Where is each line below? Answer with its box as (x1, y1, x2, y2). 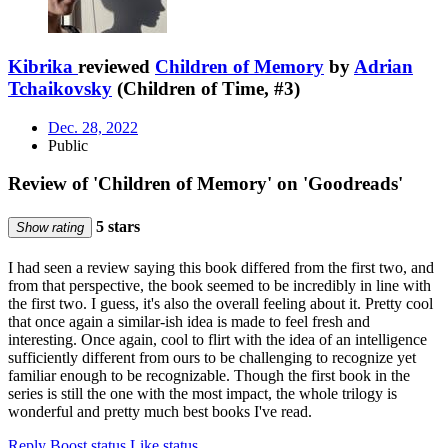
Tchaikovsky (8, 78, 112, 100)
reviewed (78, 56, 155, 78)
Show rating (16, 219, 84, 235)
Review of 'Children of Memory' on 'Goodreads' (8, 173, 403, 195)
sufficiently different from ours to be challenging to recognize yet (8, 349, 416, 366)
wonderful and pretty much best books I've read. (8, 403, 312, 420)
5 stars (92, 217, 140, 235)
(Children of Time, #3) (112, 78, 300, 100)
